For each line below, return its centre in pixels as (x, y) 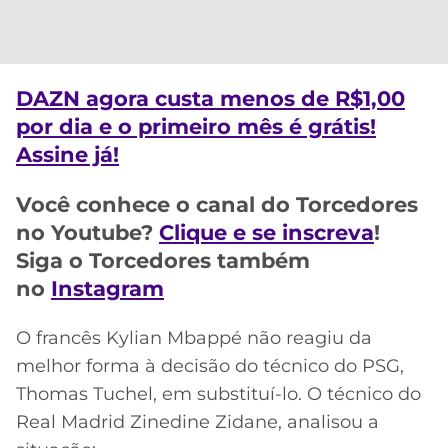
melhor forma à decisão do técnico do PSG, (210, 365)
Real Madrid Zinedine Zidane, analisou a (197, 421)
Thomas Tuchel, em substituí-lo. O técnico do (218, 393)
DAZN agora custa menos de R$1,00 (210, 99)
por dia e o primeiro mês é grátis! (196, 127)
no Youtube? (87, 232)
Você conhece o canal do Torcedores (217, 204)
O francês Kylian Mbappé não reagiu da (194, 337)
